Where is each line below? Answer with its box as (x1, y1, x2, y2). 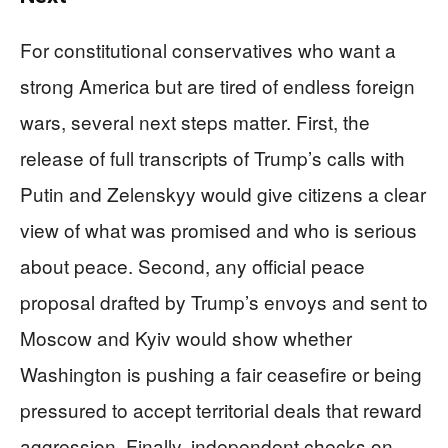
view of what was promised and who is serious (20, 216, 417, 243)
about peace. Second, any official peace (20, 252, 365, 279)
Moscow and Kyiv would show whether (20, 324, 352, 351)
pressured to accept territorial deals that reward (20, 396, 422, 423)
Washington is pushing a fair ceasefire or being (20, 360, 422, 387)
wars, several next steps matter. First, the (20, 108, 370, 135)
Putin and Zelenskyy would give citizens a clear (20, 180, 426, 207)
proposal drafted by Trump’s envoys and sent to (20, 288, 428, 315)
